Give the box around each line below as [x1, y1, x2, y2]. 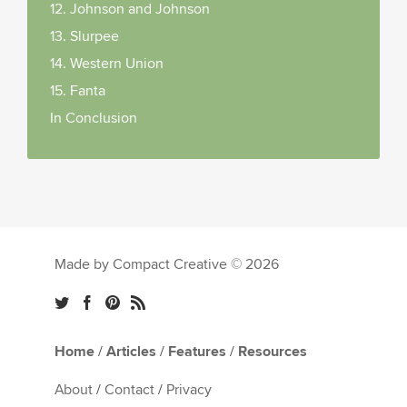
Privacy [166, 381, 212, 400]
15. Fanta [50, 82, 105, 101]
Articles [106, 342, 156, 362]
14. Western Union [50, 55, 164, 74]
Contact [104, 381, 154, 400]
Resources [238, 342, 307, 362]
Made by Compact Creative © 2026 [55, 255, 279, 274]
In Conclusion [50, 109, 137, 128]
